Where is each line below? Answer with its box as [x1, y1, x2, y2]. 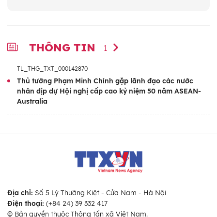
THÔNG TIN [29, 41, 99, 55]
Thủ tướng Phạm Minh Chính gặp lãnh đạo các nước [17, 77, 193, 86]
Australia [17, 97, 47, 106]
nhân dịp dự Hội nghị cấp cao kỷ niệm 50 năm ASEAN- [17, 87, 201, 96]
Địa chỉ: [7, 188, 33, 198]
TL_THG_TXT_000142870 [17, 65, 88, 73]
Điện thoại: [7, 199, 44, 208]
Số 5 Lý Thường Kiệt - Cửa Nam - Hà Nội [33, 188, 166, 198]
